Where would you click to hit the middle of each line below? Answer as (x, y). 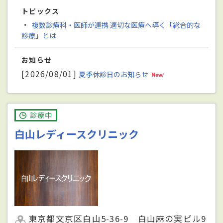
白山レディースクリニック (77, 134)
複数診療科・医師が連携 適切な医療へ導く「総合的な (116, 25)
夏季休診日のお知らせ (114, 74)
